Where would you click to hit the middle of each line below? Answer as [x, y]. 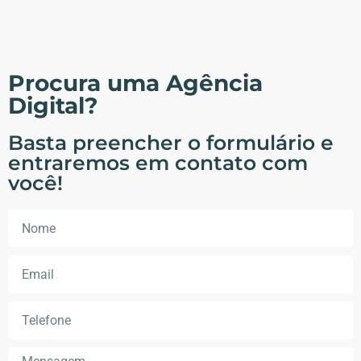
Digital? [53, 106]
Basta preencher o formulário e [171, 143]
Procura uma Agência [135, 83]
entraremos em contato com [158, 163]
